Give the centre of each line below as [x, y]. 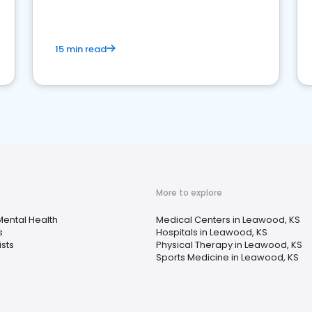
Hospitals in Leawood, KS [212, 232]
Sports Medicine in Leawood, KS [227, 257]
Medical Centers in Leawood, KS [228, 220]
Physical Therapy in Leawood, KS [229, 245]
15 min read [81, 49]
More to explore [189, 193]
